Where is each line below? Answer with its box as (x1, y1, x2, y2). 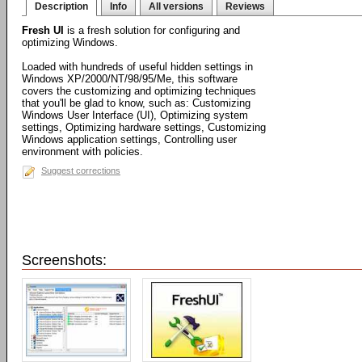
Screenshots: (22, 252, 107, 268)
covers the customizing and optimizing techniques (22, 85, 256, 97)
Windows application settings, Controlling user (22, 133, 237, 145)
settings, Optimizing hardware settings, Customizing (22, 121, 266, 133)
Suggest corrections (41, 166, 120, 175)
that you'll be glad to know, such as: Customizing (22, 97, 250, 109)
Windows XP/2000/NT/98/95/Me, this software (22, 73, 238, 85)
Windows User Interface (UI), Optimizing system (22, 109, 248, 121)
